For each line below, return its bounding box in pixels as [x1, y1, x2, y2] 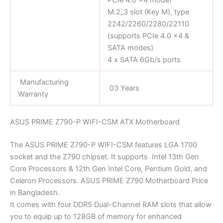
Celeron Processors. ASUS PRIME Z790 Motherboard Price [10, 176, 208, 186]
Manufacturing [17, 77, 69, 87]
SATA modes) [107, 43, 153, 52]
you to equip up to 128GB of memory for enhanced [10, 212, 182, 222]
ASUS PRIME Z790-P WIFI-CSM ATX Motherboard [10, 117, 180, 127]
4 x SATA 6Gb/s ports [107, 55, 181, 64]
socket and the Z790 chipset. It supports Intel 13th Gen [10, 152, 199, 162]
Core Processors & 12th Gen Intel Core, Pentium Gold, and [10, 164, 207, 174]
